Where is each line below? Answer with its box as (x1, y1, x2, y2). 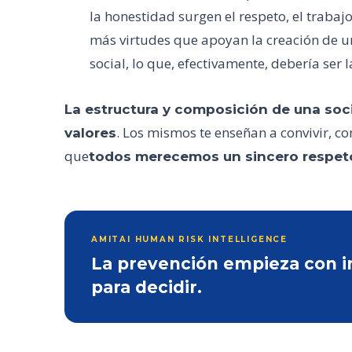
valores (64, 125, 116, 141)
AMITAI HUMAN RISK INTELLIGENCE (91, 234, 288, 244)
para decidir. (91, 277, 202, 297)
